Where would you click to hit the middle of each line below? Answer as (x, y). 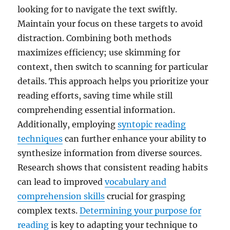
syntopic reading (152, 124)
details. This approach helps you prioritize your (113, 81)
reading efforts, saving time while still (95, 95)
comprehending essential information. (97, 110)
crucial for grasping (145, 196)
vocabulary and (136, 181)
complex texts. (49, 210)
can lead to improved (61, 181)
